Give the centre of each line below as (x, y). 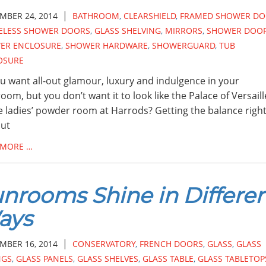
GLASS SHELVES (107, 259)
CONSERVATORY (104, 244)
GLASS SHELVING (127, 31)
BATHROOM (96, 16)
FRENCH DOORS (171, 244)
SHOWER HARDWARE (106, 45)
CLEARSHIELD (149, 16)
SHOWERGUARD (183, 45)
